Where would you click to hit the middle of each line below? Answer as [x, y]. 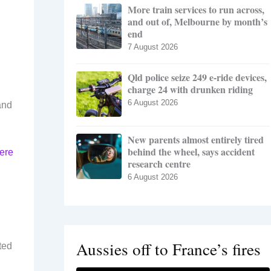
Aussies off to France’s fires [168, 249]
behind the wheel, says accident [191, 152]
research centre [159, 164]
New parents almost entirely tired [196, 140]
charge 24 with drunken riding [190, 90]
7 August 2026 [153, 47]
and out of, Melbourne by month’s [198, 22]
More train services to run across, [196, 10]
